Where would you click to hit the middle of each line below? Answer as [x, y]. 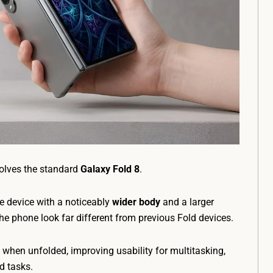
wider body [136, 202]
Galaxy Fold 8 [110, 169]
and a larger [187, 202]
